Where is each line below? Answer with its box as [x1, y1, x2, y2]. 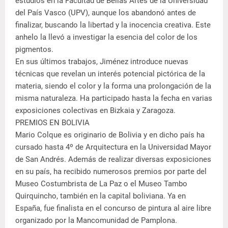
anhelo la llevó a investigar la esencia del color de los [15, 33, 197, 42]
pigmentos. [15, 45, 53, 54]
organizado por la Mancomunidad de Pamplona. [15, 216, 177, 225]
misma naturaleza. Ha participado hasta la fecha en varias [15, 94, 212, 103]
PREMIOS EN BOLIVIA [15, 118, 90, 127]
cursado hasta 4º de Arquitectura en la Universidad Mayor [15, 142, 211, 152]
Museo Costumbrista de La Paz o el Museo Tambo [15, 179, 187, 188]
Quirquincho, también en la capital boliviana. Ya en [15, 191, 186, 201]
